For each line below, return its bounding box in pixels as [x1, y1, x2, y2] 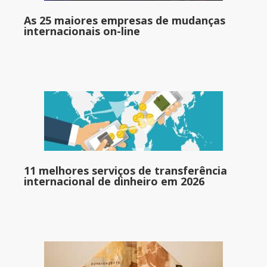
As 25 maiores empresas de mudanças [24, 13, 225, 28]
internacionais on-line [24, 24, 140, 39]
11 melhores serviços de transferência [24, 163, 227, 178]
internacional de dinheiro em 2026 [24, 174, 204, 189]
